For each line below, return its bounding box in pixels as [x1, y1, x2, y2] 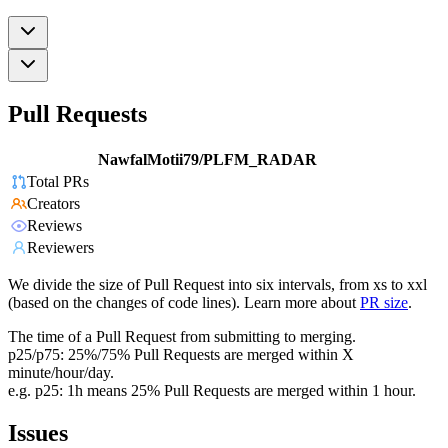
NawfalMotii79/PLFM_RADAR [98, 151, 317, 169]
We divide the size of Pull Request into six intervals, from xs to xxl [8, 276, 427, 294]
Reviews [27, 217, 82, 235]
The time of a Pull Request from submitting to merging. [8, 328, 356, 346]
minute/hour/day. [8, 364, 114, 382]
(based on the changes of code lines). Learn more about [8, 294, 356, 312]
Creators [27, 195, 80, 213]
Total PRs [27, 173, 89, 191]
